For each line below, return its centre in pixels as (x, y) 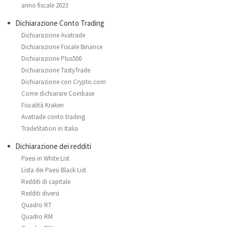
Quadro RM (37, 217)
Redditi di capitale (46, 182)
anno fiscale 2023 (45, 6)
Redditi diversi (40, 194)
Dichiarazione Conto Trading (60, 23)
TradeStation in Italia (50, 129)
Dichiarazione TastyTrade (56, 70)
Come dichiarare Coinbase (58, 94)
